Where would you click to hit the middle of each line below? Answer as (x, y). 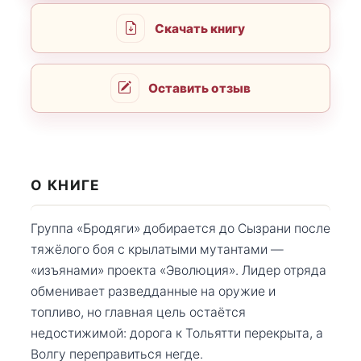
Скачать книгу (199, 28)
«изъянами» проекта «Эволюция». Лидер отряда (178, 270)
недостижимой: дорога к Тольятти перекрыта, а (177, 333)
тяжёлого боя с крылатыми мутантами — (157, 249)
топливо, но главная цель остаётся (138, 312)
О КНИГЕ (66, 185)
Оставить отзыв (200, 88)
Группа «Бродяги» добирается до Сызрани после (180, 228)
